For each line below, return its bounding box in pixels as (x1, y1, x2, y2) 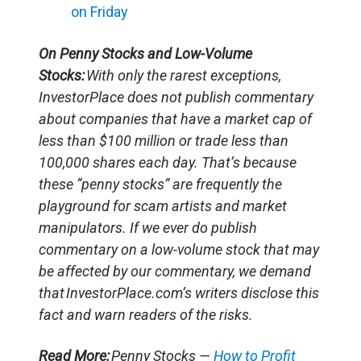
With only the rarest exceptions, (85, 66, 281, 84)
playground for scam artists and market (39, 197, 287, 214)
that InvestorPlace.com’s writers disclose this (39, 284, 319, 301)
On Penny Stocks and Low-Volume (39, 44, 252, 62)
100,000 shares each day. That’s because (39, 153, 297, 171)
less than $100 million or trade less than (39, 131, 288, 149)
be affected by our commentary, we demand (39, 262, 311, 280)
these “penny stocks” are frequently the (39, 175, 282, 193)
